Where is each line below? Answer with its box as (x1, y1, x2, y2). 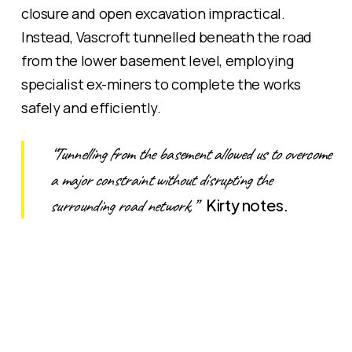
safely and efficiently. (20, 98, 161, 118)
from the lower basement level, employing (20, 51, 294, 71)
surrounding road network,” (49, 195, 206, 218)
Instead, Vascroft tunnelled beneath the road (20, 27, 313, 47)
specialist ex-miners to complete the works (20, 75, 301, 94)
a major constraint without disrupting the (49, 169, 272, 192)
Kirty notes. (205, 195, 288, 215)
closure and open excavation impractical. (20, 4, 285, 24)
